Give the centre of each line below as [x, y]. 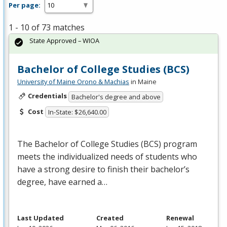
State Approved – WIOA [64, 41]
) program [178, 144]
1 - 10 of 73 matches [47, 28]
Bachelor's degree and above [116, 97]
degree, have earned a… [62, 182]
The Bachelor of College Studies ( [80, 144]
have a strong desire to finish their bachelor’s [103, 169]
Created [110, 218]
